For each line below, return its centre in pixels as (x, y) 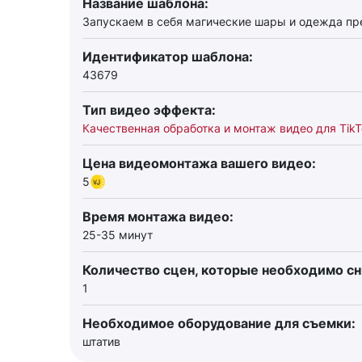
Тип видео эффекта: (149, 110)
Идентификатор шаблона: (168, 57)
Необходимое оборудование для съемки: (219, 323)
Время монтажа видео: (158, 217)
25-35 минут (118, 235)
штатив (101, 341)
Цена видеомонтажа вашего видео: (199, 163)
